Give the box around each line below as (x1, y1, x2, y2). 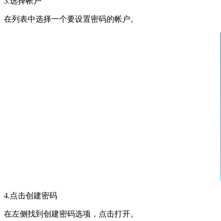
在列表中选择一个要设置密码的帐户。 (4, 15, 138, 24)
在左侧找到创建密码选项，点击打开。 (4, 210, 138, 219)
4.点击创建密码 (4, 191, 57, 200)
